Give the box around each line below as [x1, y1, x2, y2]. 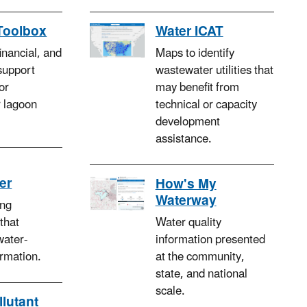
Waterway [155, 187, 217, 215]
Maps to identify [155, 41, 234, 66]
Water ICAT [155, 18, 223, 46]
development [155, 110, 220, 135]
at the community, [155, 245, 245, 270]
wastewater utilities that [155, 58, 273, 84]
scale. [155, 279, 185, 304]
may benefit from [155, 75, 239, 101]
